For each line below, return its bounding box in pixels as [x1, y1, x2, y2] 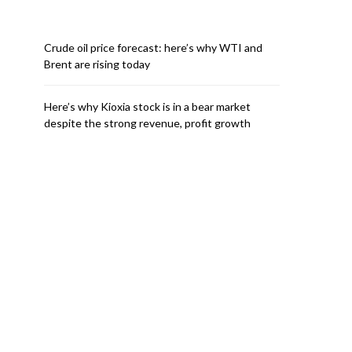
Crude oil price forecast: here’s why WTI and [44, 41, 262, 54]
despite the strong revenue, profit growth [44, 116, 251, 130]
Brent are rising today [44, 57, 150, 71]
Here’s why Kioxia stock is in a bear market [44, 100, 251, 113]
